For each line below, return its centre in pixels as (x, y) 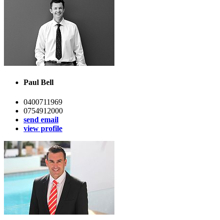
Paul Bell (39, 82)
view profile (43, 128)
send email (41, 119)
